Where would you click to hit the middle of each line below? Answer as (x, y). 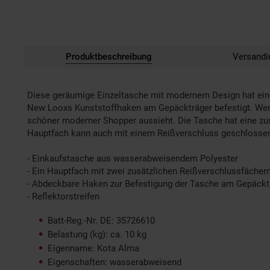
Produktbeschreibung (108, 57)
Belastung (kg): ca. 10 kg (97, 234)
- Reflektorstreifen (63, 196)
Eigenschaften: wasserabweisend (115, 262)
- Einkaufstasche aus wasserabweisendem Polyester (133, 159)
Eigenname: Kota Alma (93, 248)
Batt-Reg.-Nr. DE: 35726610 (101, 221)
